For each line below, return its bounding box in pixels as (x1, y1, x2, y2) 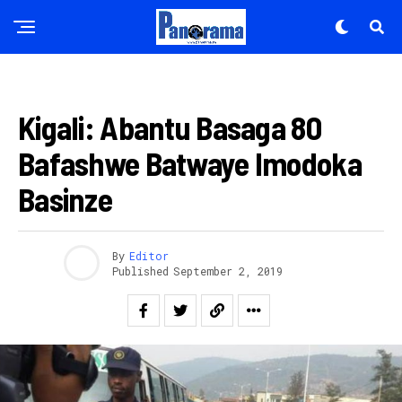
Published (111, 263, 169, 278)
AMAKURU (18, 77, 87, 99)
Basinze (18, 179, 112, 218)
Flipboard (139, 373, 207, 391)
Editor (128, 248, 169, 263)
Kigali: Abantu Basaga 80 (18, 108, 321, 146)
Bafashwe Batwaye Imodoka (18, 144, 362, 182)
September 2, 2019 (172, 263, 283, 278)
